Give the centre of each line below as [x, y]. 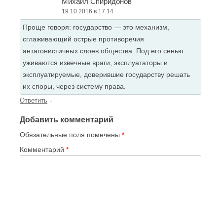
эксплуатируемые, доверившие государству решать [106, 75]
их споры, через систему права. [74, 87]
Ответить [34, 101]
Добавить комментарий [67, 120]
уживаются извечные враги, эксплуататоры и [95, 63]
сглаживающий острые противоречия [83, 39]
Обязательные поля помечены [71, 135]
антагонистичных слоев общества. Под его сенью [103, 51]
